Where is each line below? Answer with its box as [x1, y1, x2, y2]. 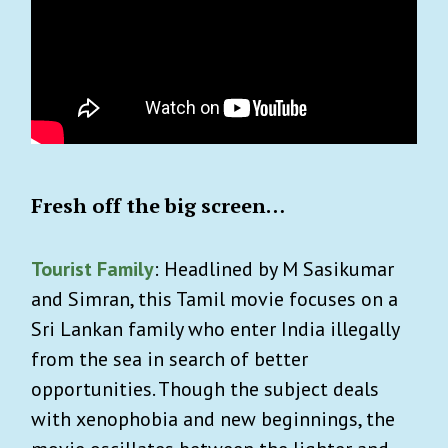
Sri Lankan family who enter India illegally [31, 315, 399, 342]
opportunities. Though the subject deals [31, 375, 379, 402]
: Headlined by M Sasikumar [154, 255, 394, 282]
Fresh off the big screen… [31, 191, 285, 219]
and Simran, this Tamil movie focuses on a [31, 285, 398, 312]
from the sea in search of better [31, 345, 308, 372]
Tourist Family [31, 255, 154, 282]
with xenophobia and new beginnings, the [31, 405, 395, 432]
